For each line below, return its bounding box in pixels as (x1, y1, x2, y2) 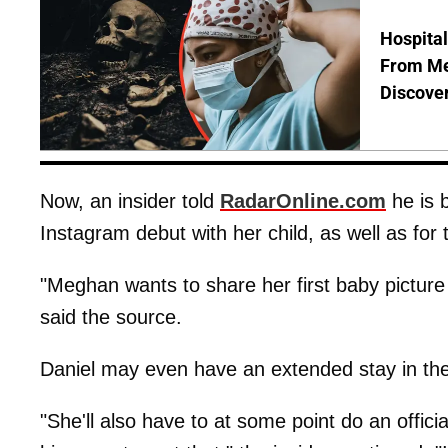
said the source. (40, 305, 182, 328)
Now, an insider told (40, 189, 220, 212)
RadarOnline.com (220, 189, 386, 212)
